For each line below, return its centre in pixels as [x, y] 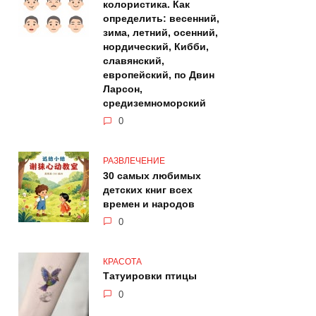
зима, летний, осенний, [160, 33]
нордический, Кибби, [156, 47]
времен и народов [149, 204]
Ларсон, [123, 89]
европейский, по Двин [159, 75]
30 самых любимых [152, 176]
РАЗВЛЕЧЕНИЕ [134, 161]
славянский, [134, 61]
